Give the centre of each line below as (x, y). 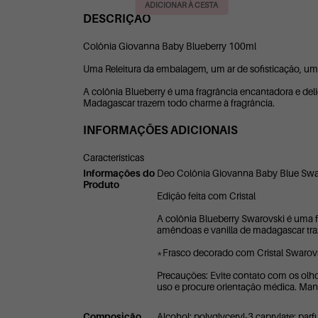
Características (114, 157)
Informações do (119, 173)
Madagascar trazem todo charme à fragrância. (179, 103)
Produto (101, 184)
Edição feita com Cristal (206, 196)
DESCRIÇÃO (117, 19)
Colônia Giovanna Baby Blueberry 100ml (170, 46)
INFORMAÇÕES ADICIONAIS (160, 130)
